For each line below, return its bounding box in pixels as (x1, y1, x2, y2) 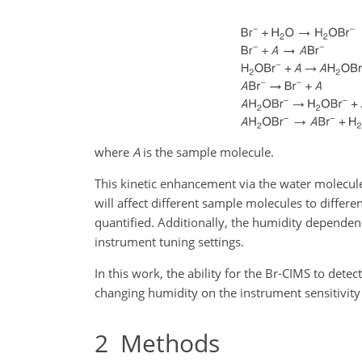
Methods (108, 326, 220, 360)
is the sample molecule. (140, 143, 274, 160)
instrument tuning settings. (95, 233, 244, 250)
